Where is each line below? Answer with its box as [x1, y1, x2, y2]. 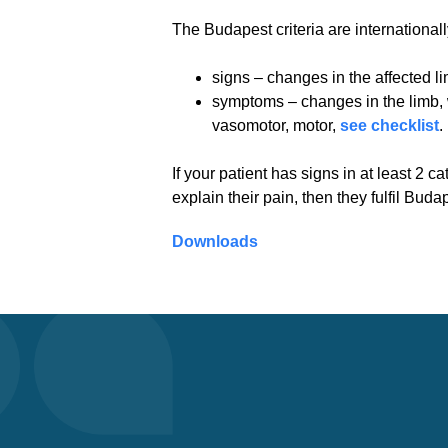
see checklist [340, 117, 439, 134]
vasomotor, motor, [212, 117, 340, 134]
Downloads [172, 233, 262, 250]
